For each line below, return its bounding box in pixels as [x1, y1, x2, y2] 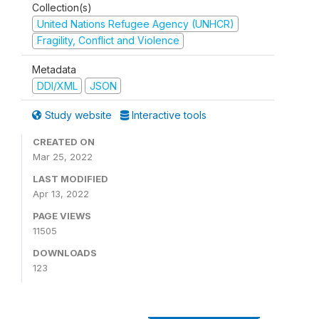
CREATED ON [33, 136, 95, 148]
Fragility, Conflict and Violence [36, 34, 179, 47]
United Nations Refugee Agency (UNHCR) [36, 17, 234, 30]
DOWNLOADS [33, 247, 97, 259]
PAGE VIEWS [33, 210, 91, 222]
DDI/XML [36, 79, 78, 92]
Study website [42, 109, 115, 122]
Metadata [32, 63, 76, 75]
